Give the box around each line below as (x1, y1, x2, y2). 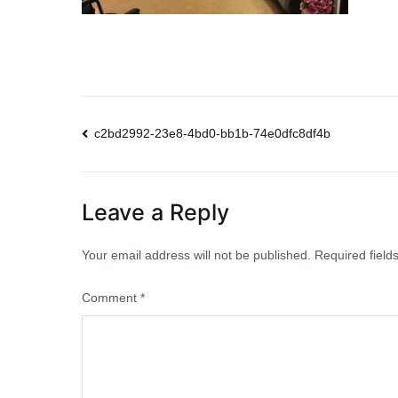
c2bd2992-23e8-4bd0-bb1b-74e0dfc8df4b (94, 126, 331, 141)
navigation (81, 160, 222, 195)
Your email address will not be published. (82, 247, 311, 262)
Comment (82, 290, 140, 305)
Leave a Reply (82, 198, 229, 226)
